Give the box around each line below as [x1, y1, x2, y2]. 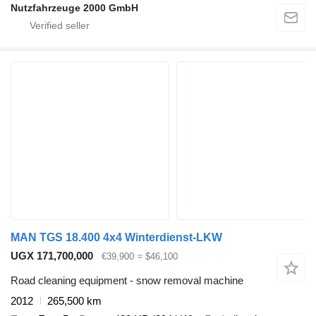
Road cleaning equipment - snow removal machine [11, 274, 243, 286]
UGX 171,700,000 [11, 250, 93, 262]
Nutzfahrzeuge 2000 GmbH [11, 2, 138, 14]
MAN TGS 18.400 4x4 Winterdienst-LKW [11, 231, 222, 244]
